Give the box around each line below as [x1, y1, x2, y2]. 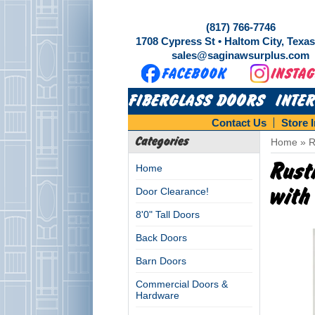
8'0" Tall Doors [136, 209, 200, 220]
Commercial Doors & [136, 278, 228, 290]
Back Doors [136, 232, 187, 243]
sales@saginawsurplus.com [172, 49, 309, 61]
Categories [136, 135, 190, 149]
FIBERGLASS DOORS [129, 92, 265, 110]
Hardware [136, 290, 179, 301]
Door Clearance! [136, 186, 209, 197]
